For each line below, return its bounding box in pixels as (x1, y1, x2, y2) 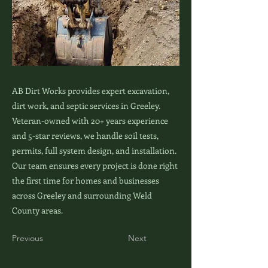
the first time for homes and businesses (12, 175, 159, 186)
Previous (12, 233, 43, 243)
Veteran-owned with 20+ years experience (12, 115, 168, 126)
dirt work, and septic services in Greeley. (12, 100, 160, 111)
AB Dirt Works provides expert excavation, (12, 85, 169, 96)
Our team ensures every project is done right (12, 160, 178, 171)
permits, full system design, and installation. (12, 145, 176, 156)
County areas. (12, 205, 63, 216)
